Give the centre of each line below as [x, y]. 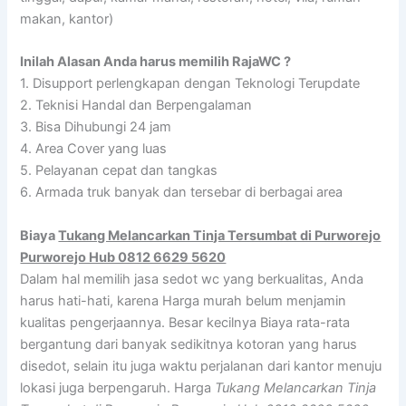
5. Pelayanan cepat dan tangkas [119, 171]
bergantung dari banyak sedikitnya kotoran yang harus [189, 344]
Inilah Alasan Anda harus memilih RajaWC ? [156, 62]
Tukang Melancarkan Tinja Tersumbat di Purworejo [220, 235]
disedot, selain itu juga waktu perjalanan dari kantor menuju [201, 366]
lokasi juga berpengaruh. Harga [118, 387]
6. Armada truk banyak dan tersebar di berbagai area [182, 193]
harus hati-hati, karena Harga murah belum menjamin [184, 300]
